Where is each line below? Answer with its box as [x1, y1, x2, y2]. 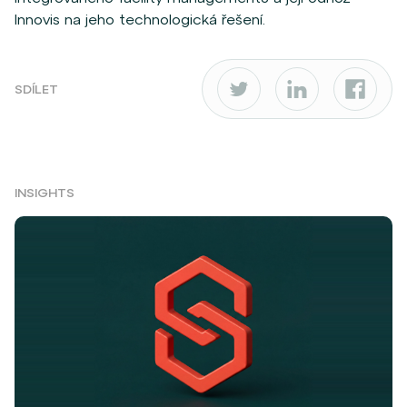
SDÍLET [15, 81, 58, 96]
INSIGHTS [15, 185, 74, 201]
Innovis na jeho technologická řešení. [15, 11, 265, 28]
